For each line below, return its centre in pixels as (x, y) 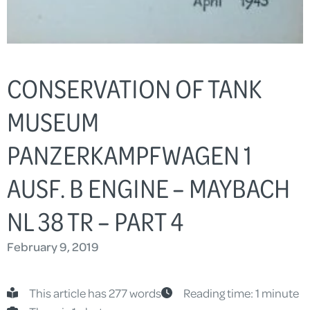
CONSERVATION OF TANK (134, 88)
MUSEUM (53, 121)
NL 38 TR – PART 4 (95, 220)
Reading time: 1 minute (241, 292)
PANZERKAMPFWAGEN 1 (130, 154)
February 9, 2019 (53, 246)
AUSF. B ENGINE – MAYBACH (148, 187)
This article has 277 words (95, 292)
